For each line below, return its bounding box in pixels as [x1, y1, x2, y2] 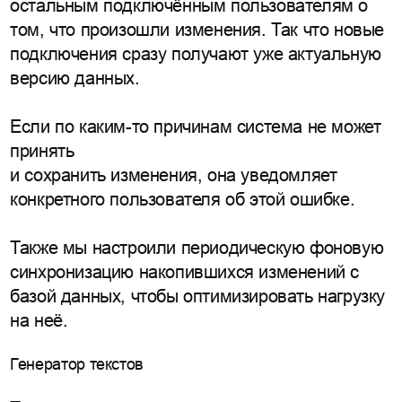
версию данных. [10, 67, 140, 88]
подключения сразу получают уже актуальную [10, 43, 381, 64]
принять [10, 140, 74, 161]
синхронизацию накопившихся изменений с [10, 261, 359, 282]
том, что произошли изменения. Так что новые [10, 19, 384, 39]
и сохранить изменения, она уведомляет [10, 164, 337, 185]
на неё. [10, 310, 68, 330]
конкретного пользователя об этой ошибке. [10, 188, 355, 209]
